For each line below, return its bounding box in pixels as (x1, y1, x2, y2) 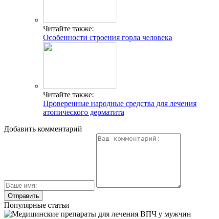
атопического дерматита (43, 108, 124, 117)
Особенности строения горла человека (43, 33, 172, 42)
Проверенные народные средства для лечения (43, 99, 197, 108)
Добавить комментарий (4, 125, 82, 133)
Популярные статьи (4, 201, 69, 210)
